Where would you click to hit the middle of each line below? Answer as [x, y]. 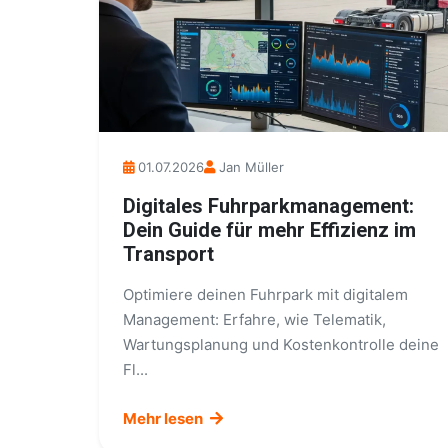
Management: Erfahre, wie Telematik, [254, 319]
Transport [168, 254]
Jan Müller [251, 167]
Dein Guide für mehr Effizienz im [269, 230]
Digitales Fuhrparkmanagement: [268, 206]
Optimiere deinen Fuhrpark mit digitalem [265, 294]
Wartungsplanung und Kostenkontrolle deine [281, 344]
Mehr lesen [164, 418]
